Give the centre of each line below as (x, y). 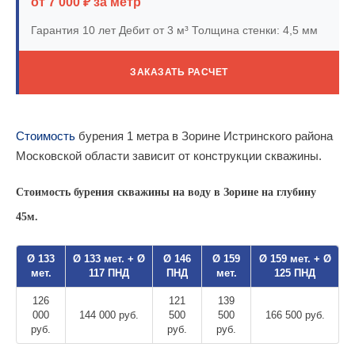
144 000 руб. (109, 315)
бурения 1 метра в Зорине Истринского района (204, 136)
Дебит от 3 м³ (152, 30)
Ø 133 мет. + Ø (109, 258)
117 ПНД (109, 273)
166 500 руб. (295, 315)
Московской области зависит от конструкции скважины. (169, 155)
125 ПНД (295, 273)
